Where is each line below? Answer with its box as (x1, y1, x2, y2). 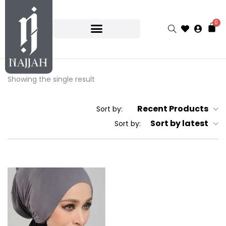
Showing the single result (8, 74, 95, 84)
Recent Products (137, 103, 208, 115)
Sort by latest (150, 118, 208, 130)
